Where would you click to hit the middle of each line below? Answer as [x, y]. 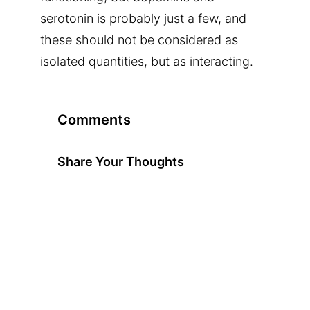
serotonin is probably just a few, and [143, 18]
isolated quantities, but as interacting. [150, 61]
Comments [94, 119]
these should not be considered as [139, 39]
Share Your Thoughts [121, 161]
